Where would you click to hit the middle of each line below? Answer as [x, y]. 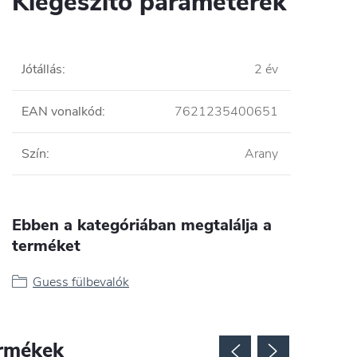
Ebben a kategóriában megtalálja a [142, 225]
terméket [46, 245]
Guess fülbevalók [81, 282]
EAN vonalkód [62, 111]
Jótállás [42, 69]
